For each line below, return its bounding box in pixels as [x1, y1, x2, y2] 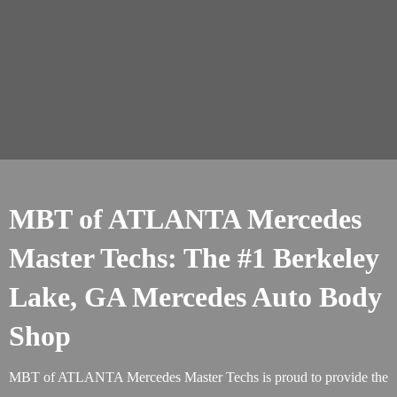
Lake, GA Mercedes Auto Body [9, 281, 382, 313]
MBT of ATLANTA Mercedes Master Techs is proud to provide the [9, 370, 388, 385]
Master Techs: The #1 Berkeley [9, 242, 379, 274]
